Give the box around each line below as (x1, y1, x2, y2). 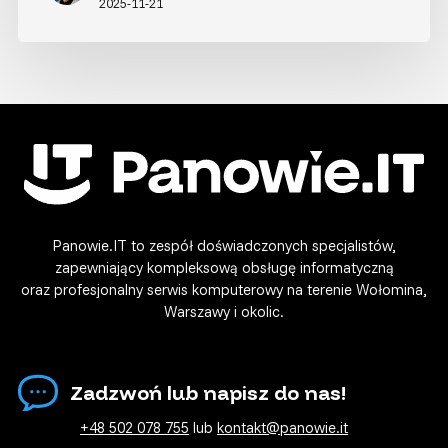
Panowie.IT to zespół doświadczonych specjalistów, (52, 235, 396, 255)
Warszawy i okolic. (164, 301, 284, 321)
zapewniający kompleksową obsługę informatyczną (54, 257, 394, 277)
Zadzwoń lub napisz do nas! (70, 380, 347, 406)
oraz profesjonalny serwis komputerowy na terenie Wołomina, (21, 279, 427, 299)
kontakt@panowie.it (217, 417, 349, 437)
